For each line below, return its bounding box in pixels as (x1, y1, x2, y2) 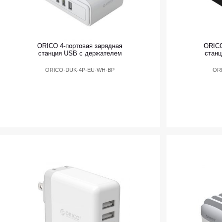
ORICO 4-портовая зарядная (37, 42, 123, 50)
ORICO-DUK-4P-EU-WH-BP (45, 67, 115, 73)
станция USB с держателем (38, 50, 122, 57)
